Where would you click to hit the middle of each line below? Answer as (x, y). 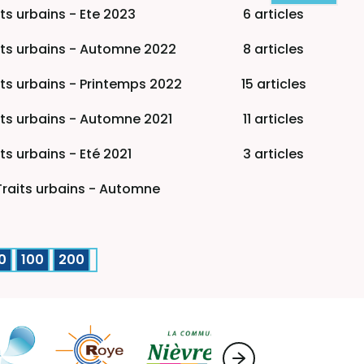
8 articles (273, 49)
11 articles (273, 119)
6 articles (273, 14)
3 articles (273, 154)
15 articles (273, 84)
